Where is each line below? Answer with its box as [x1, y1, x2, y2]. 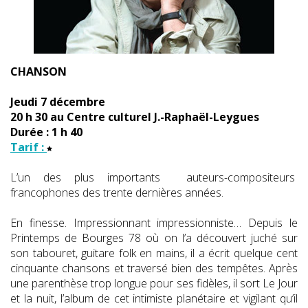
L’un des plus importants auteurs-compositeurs [10, 169, 298, 185]
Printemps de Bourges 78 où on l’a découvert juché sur [10, 230, 298, 245]
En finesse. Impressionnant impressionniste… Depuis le [10, 214, 298, 230]
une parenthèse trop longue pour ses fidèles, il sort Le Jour [10, 275, 298, 291]
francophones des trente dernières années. [10, 184, 223, 200]
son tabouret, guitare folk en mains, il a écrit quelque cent [10, 245, 298, 261]
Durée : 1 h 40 [10, 124, 82, 140]
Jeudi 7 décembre [10, 93, 105, 109]
